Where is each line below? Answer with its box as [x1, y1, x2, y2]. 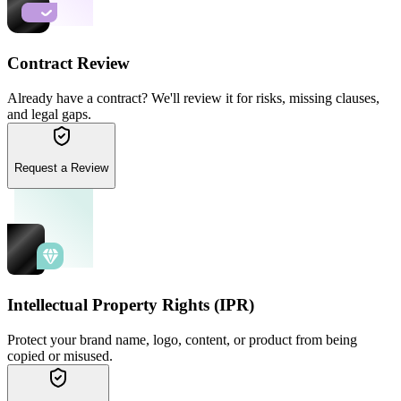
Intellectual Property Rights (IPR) [7, 295, 254, 315]
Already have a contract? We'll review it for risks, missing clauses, [7, 90, 380, 106]
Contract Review [7, 53, 130, 73]
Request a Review [14, 161, 108, 175]
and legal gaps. [7, 106, 91, 122]
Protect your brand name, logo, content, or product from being [7, 331, 357, 347]
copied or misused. [7, 347, 113, 363]
